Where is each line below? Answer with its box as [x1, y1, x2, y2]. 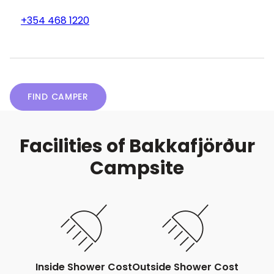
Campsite [90, 155, 184, 181]
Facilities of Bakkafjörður [19, 133, 255, 159]
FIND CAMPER [28, 91, 89, 103]
